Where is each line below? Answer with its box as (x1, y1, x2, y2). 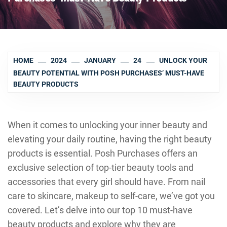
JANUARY (84, 56, 117, 65)
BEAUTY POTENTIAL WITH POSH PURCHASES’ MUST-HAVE (13, 69, 204, 77)
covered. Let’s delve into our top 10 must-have (8, 205, 193, 215)
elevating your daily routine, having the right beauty (8, 134, 212, 144)
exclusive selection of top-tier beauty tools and (8, 162, 194, 173)
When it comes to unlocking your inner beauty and (8, 120, 207, 130)
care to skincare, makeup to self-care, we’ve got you (8, 191, 215, 201)
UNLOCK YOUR (159, 56, 207, 65)
